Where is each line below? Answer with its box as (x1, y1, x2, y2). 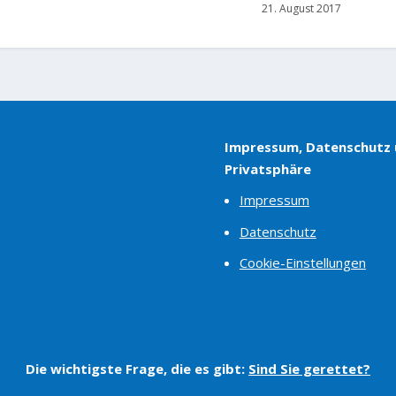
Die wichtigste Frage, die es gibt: (25, 359, 248, 377)
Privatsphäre (224, 159, 311, 178)
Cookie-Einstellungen (239, 254, 366, 272)
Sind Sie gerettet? (247, 359, 370, 377)
